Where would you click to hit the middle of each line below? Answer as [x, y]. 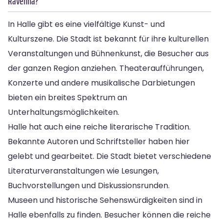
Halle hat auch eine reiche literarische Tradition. [99, 127]
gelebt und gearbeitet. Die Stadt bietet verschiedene [109, 156]
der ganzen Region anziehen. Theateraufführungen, [106, 68]
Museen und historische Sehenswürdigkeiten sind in [105, 200]
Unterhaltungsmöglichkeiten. [64, 112]
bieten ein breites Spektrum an [67, 97]
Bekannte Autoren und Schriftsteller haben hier [99, 141]
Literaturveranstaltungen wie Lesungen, [83, 171]
